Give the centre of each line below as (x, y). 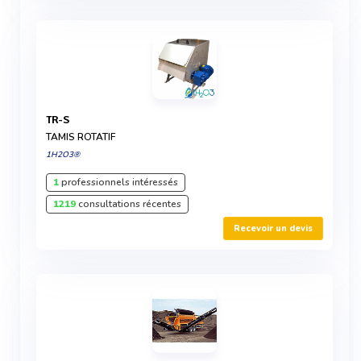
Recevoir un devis (273, 228)
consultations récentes (129, 204)
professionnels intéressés (118, 182)
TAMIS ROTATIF (81, 137)
